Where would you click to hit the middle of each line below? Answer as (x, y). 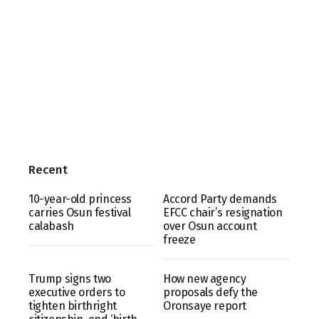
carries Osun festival (80, 212)
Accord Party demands (220, 199)
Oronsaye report (205, 305)
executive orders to (77, 292)
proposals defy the (210, 292)
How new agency (205, 278)
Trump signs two (70, 278)
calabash (51, 226)
